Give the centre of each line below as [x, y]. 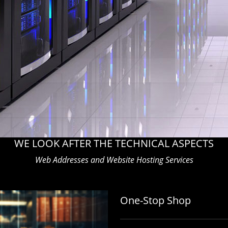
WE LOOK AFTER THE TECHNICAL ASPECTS [114, 143]
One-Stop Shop [155, 201]
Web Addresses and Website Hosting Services [114, 160]
